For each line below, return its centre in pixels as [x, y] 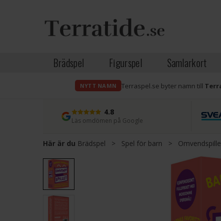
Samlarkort [187, 63]
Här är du [59, 143]
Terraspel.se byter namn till [163, 86]
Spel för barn [142, 143]
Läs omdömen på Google [107, 121]
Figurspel [125, 63]
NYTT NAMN [98, 86]
